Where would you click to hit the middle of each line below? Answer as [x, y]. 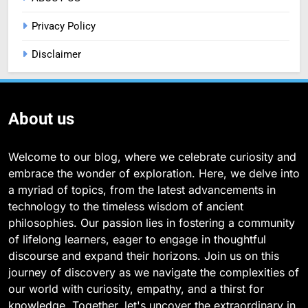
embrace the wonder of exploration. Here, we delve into [154, 173]
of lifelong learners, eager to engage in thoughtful [137, 239]
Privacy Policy [64, 26]
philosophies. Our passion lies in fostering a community [152, 222]
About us [41, 119]
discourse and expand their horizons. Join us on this [144, 255]
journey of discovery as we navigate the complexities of [154, 272]
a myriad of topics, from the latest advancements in [142, 189]
